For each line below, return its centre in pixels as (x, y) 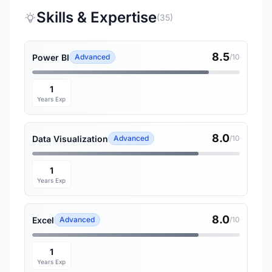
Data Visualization (70, 138)
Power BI (51, 57)
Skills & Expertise (97, 17)
